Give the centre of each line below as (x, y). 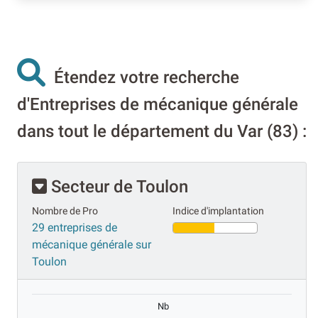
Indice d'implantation (218, 211)
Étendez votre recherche (142, 77)
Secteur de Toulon (117, 186)
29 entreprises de (75, 227)
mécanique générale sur (92, 244)
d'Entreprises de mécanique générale (158, 104)
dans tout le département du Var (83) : (162, 131)
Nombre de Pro (65, 211)
